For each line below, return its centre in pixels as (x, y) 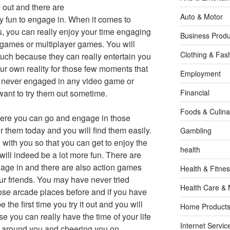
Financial (195, 93)
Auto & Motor (201, 17)
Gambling (196, 131)
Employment (200, 74)
